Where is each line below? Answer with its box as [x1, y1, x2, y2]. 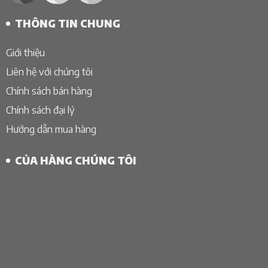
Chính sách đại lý [5, 103, 75, 117]
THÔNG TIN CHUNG [14, 17, 120, 31]
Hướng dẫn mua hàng [5, 123, 96, 136]
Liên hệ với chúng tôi [5, 65, 93, 78]
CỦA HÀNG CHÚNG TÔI [14, 153, 136, 167]
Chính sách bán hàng [5, 84, 92, 98]
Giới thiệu [5, 46, 45, 59]
